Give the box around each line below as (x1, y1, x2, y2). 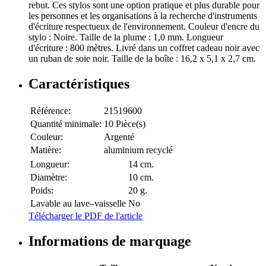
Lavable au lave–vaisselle (30, 198, 126, 209)
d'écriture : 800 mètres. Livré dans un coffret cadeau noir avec (28, 43, 259, 53)
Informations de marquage (28, 233, 191, 249)
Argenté (104, 132, 134, 142)
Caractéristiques (28, 76, 129, 92)
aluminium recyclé (104, 145, 173, 156)
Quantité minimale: (30, 119, 102, 129)
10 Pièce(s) (104, 119, 145, 129)
